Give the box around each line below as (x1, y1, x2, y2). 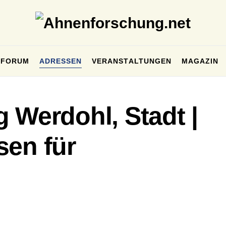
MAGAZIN (181, 56, 219, 65)
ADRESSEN (39, 56, 82, 65)
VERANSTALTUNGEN (92, 56, 172, 65)
